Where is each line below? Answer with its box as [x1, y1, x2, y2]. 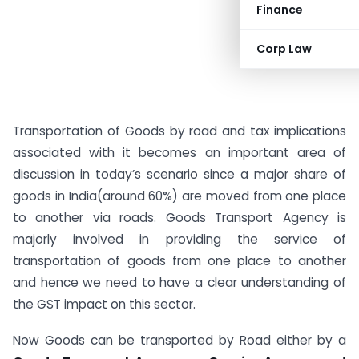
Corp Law [256, 41, 312, 57]
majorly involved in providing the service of [13, 231, 346, 248]
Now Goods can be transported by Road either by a [13, 331, 346, 349]
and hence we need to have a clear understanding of [13, 274, 346, 291]
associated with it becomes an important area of [13, 144, 346, 161]
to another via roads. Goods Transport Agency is [13, 209, 346, 226]
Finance [256, 2, 303, 18]
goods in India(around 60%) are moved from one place [13, 188, 346, 204]
